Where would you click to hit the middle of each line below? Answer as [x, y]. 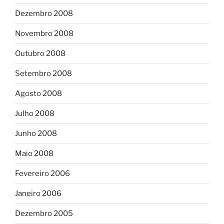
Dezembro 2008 [44, 13]
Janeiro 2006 [38, 193]
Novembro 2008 [44, 33]
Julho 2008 [35, 113]
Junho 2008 [36, 133]
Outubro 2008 [40, 53]
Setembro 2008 [43, 73]
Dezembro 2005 [44, 213]
